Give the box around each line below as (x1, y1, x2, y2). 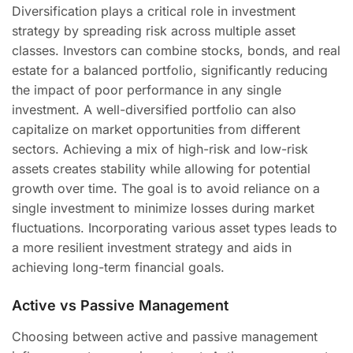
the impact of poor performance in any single (12, 82, 281, 98)
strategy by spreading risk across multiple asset (12, 23, 295, 39)
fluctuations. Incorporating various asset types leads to (12, 220, 337, 236)
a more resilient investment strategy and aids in (12, 240, 292, 255)
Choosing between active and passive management (12, 329, 318, 344)
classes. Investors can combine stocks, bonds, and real (12, 43, 340, 58)
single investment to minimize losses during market (12, 200, 314, 216)
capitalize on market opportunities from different (12, 121, 300, 137)
